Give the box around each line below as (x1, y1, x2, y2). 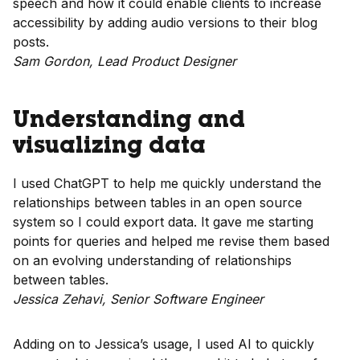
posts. (13, 34, 49, 50)
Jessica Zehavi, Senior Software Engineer (13, 291, 264, 307)
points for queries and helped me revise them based (13, 233, 329, 249)
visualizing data (13, 137, 206, 159)
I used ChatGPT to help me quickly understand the (13, 175, 321, 191)
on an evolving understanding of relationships (13, 252, 292, 268)
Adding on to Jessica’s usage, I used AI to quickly (13, 336, 314, 352)
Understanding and (13, 111, 245, 133)
